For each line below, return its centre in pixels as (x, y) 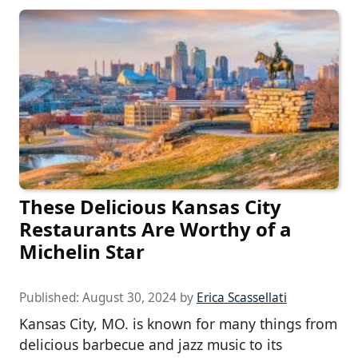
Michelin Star (82, 252)
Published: (51, 298)
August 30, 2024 (129, 298)
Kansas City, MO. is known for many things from (178, 324)
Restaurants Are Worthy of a (155, 229)
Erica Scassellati (242, 298)
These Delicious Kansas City (150, 207)
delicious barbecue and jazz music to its (151, 345)
